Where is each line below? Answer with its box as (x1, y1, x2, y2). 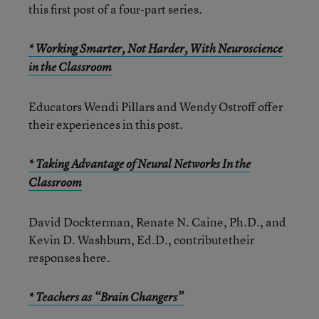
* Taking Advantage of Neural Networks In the (28, 155, 251, 172)
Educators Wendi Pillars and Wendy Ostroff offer (28, 98, 283, 115)
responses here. (28, 249, 110, 266)
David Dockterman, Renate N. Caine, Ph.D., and (28, 213, 286, 230)
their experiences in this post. (28, 115, 183, 132)
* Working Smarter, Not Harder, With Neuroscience (28, 40, 283, 56)
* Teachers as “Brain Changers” (28, 288, 184, 305)
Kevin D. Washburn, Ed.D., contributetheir (28, 231, 254, 248)
